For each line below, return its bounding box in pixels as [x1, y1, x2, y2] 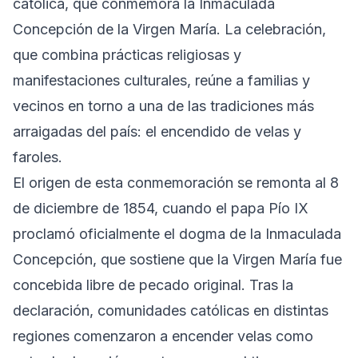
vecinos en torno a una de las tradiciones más [13, 97, 314, 114]
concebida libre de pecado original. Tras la [13, 276, 293, 293]
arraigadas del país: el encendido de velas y [13, 122, 301, 140]
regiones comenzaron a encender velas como [13, 327, 313, 344]
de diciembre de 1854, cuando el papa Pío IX [13, 199, 308, 217]
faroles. [13, 148, 62, 165]
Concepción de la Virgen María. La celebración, [13, 20, 326, 38]
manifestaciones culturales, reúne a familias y [13, 71, 310, 89]
